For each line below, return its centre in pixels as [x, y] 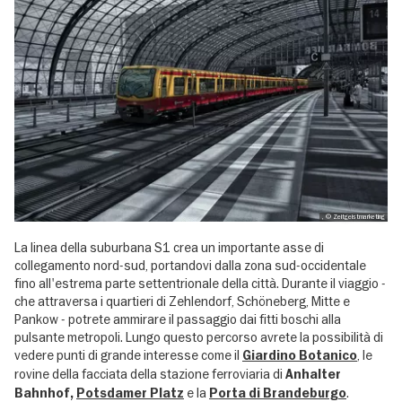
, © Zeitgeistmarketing [353, 217]
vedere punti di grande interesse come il [128, 356]
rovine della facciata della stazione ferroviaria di [150, 375]
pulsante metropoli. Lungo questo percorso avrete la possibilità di [199, 338]
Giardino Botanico [300, 356]
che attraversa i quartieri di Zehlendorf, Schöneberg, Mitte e [182, 302]
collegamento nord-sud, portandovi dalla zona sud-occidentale [190, 266]
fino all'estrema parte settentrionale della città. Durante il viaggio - [200, 284]
